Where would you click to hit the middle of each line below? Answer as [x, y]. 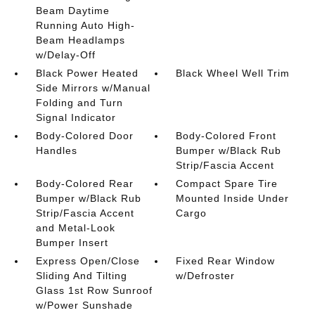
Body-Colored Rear [84, 184]
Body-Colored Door [84, 136]
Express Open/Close [88, 261]
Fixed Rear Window [226, 261]
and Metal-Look [75, 228]
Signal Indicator [76, 117]
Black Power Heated [87, 73]
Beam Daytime [72, 11]
